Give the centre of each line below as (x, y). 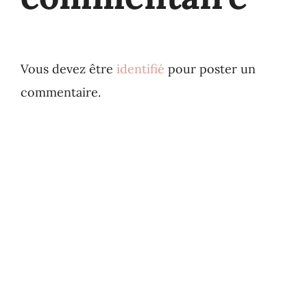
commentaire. (61, 92)
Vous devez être (69, 69)
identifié (140, 69)
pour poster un (210, 69)
